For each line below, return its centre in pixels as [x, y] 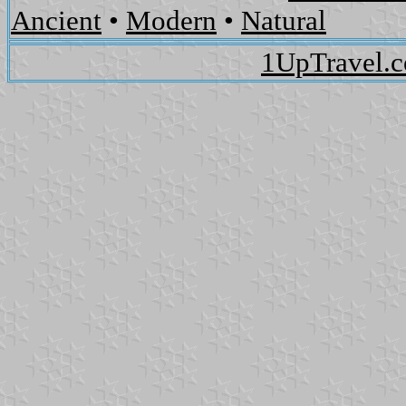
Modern [171, 21]
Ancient [56, 21]
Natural [284, 21]
